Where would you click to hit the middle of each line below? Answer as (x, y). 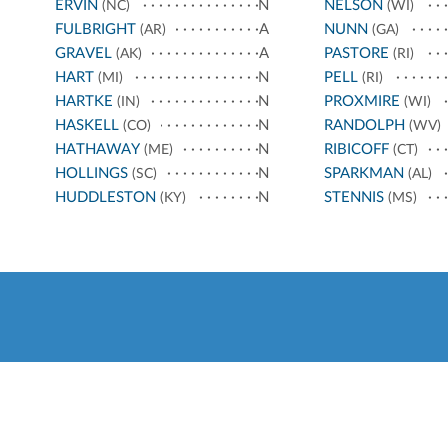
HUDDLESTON (105, 198)
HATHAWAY (97, 150)
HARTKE (84, 102)
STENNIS (353, 198)
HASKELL (87, 126)
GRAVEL (83, 54)
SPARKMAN (363, 174)
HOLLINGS (91, 174)
